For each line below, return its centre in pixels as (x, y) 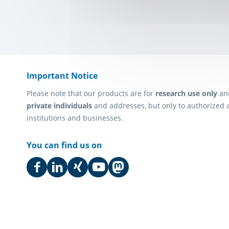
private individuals (59, 106)
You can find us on (64, 145)
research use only (186, 94)
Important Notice (62, 76)
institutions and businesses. (75, 118)
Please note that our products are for (91, 94)
